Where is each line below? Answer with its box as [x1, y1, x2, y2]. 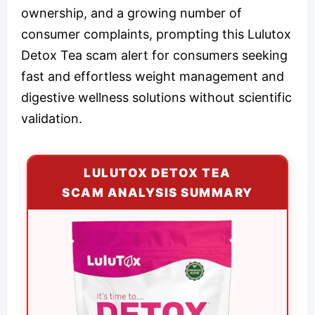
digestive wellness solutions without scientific [21, 89, 292, 105]
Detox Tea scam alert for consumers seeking [21, 47, 288, 63]
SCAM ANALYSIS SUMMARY [62, 185, 253, 200]
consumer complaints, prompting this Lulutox [21, 26, 291, 41]
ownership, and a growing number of [21, 5, 242, 20]
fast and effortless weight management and [21, 68, 284, 84]
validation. [21, 110, 82, 126]
